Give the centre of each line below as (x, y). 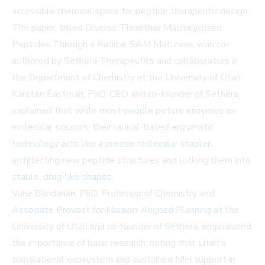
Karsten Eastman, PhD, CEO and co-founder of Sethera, (126, 94)
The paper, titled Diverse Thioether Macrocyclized (117, 28)
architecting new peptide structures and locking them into (131, 160)
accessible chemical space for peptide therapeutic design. (130, 11)
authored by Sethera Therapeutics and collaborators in (125, 61)
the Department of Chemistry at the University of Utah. (127, 77)
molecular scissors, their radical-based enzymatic (113, 127)
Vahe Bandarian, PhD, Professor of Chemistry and (113, 193)
